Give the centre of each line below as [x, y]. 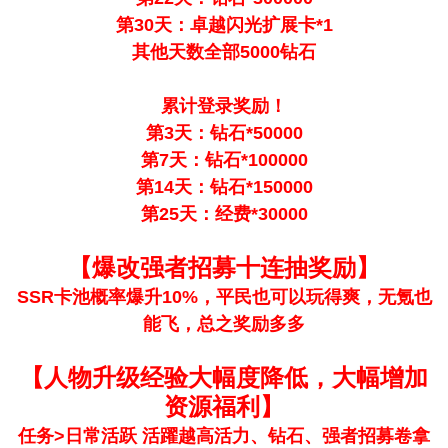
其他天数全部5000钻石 [224, 52]
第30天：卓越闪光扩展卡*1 [224, 25]
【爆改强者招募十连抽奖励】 [224, 267]
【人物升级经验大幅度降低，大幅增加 [224, 377]
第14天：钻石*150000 [224, 187]
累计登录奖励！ [224, 106]
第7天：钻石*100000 [224, 160]
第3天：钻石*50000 [224, 133]
